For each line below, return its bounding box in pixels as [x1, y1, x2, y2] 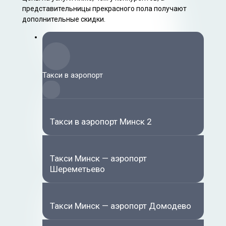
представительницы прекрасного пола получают [22, 4, 187, 13]
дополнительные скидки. [22, 15, 105, 23]
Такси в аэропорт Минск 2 [50, 116, 152, 127]
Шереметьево [50, 163, 105, 174]
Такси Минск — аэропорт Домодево [50, 200, 191, 211]
